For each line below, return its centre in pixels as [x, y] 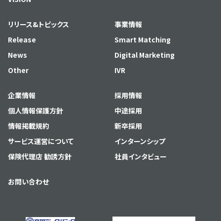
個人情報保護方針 [36, 110]
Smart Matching [143, 39]
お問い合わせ [28, 181]
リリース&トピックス [38, 24]
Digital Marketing [145, 55]
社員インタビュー [141, 156]
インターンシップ [140, 141]
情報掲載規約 [29, 126]
